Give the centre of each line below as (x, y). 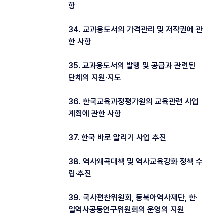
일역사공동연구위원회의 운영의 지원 (126, 209)
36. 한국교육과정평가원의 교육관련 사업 (134, 101)
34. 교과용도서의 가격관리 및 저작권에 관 (136, 29)
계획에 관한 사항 (95, 113)
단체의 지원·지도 (95, 77)
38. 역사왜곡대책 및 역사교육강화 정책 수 (136, 161)
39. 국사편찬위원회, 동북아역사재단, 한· (133, 197)
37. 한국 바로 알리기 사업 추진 (117, 137)
